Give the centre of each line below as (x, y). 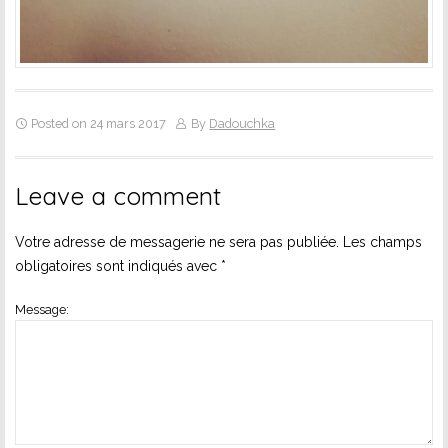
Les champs (380, 241)
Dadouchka (242, 123)
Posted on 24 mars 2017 (97, 123)
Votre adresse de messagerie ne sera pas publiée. (177, 241)
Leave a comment (118, 195)
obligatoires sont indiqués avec (118, 265)
